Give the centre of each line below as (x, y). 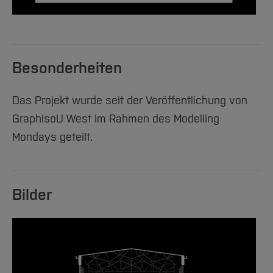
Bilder (32, 195)
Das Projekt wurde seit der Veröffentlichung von (130, 101)
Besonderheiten (67, 68)
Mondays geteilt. (52, 137)
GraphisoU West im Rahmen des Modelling (116, 119)
